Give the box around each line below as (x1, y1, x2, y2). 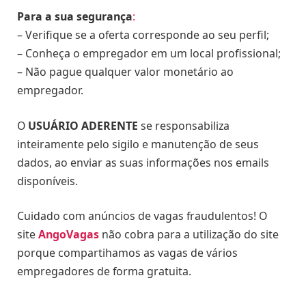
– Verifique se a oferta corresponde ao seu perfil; (17, 27, 269, 43)
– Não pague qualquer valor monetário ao (17, 64, 234, 80)
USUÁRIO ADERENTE (28, 117, 138, 133)
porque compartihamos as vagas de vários (17, 245, 238, 261)
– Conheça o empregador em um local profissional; (17, 46, 281, 61)
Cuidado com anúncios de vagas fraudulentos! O (17, 208, 267, 224)
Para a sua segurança (17, 9, 133, 25)
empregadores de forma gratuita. (17, 264, 191, 279)
